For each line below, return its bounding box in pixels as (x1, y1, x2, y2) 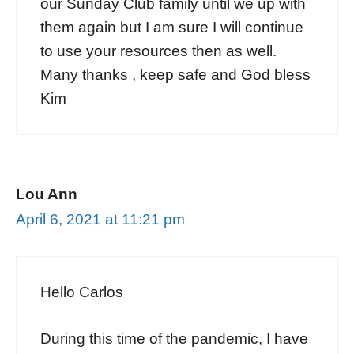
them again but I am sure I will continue (40, 18, 303, 36)
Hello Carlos (40, 283, 123, 300)
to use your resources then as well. (40, 42, 277, 59)
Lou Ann (16, 185, 77, 202)
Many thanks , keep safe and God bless (40, 66, 311, 83)
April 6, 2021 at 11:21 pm (16, 210, 185, 228)
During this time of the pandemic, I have (40, 330, 308, 347)
